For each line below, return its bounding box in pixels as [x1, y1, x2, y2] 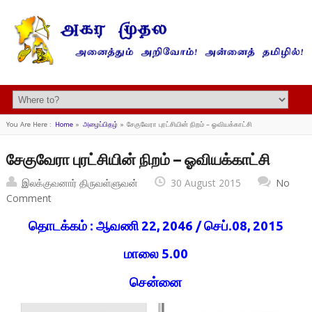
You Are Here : [6, 120, 52, 130]
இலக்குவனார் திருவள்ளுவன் [21, 176, 138, 190]
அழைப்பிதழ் [82, 120, 118, 130]
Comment [6, 192, 52, 205]
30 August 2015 [170, 176, 241, 190]
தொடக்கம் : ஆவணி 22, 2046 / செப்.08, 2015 [28, 218, 283, 233]
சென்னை [130, 274, 182, 290]
